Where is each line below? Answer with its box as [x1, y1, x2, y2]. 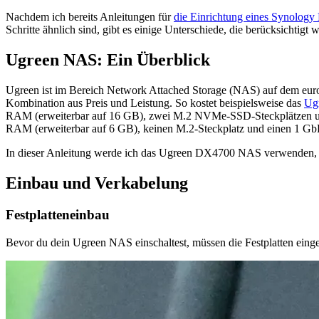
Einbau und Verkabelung [6, 173, 188, 192]
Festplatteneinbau [6, 206, 110, 222]
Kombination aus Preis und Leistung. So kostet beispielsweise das [6, 97, 304, 110]
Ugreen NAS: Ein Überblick [6, 51, 210, 70]
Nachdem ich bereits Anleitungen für [6, 11, 174, 23]
